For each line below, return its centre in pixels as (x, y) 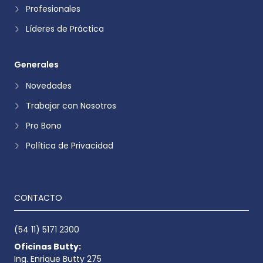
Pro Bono (44, 125)
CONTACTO (38, 198)
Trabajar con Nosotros (71, 105)
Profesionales (53, 9)
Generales (36, 64)
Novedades (49, 85)
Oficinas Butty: (48, 246)
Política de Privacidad (70, 145)
